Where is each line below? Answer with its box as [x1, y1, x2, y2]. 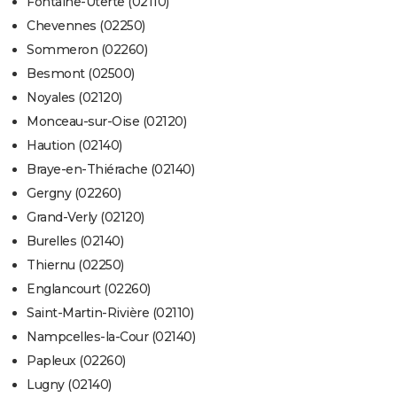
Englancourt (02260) [27, 281, 151, 298]
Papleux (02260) [27, 353, 126, 370]
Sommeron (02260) [27, 42, 147, 58]
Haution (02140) [27, 137, 122, 154]
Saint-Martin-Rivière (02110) [27, 305, 193, 322]
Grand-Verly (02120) [27, 209, 144, 226]
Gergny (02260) [27, 185, 121, 202]
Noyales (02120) [27, 90, 122, 106]
